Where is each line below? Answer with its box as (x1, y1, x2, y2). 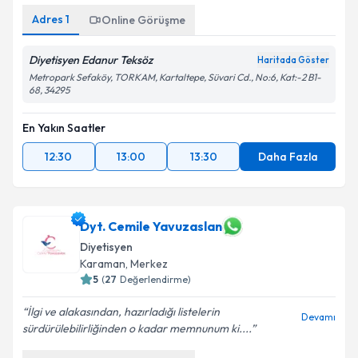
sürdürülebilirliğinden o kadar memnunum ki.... (22, 321, 251, 336)
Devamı (301, 311, 336, 323)
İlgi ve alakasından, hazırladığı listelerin (27, 304, 220, 319)
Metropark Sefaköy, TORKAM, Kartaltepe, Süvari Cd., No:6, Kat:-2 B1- (29, 71, 321, 83)
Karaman (80, 257, 125, 271)
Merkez (130, 257, 168, 271)
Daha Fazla (257, 149, 318, 164)
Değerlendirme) (120, 273, 191, 285)
